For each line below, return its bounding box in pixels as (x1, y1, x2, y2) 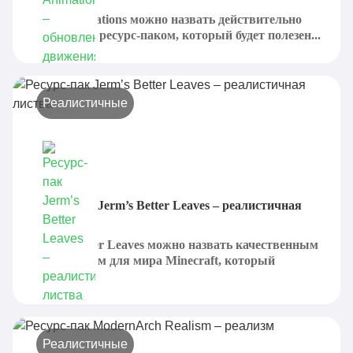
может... (32, 269, 77, 283)
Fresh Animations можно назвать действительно (32, 13, 302, 26)
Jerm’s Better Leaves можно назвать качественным (32, 238, 318, 251)
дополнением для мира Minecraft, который (32, 254, 275, 267)
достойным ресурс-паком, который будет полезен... (32, 28, 321, 42)
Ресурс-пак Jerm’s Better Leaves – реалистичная (32, 199, 302, 212)
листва (32, 214, 72, 228)
